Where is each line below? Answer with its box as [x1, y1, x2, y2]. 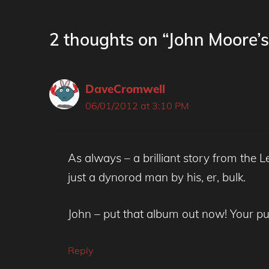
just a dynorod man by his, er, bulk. [68, 170, 246, 185]
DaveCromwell [85, 81, 165, 96]
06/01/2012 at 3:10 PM [85, 99, 189, 112]
